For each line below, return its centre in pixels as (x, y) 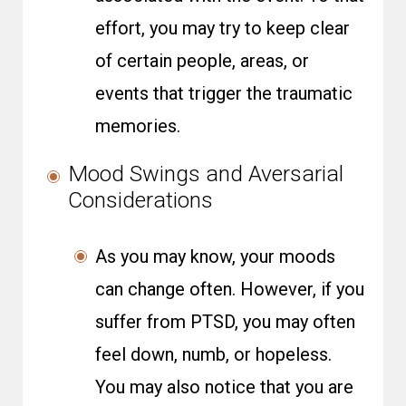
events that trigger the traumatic (224, 93)
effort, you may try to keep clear (222, 28)
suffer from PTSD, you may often (225, 322)
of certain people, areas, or (202, 61)
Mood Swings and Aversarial (206, 174)
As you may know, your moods (215, 256)
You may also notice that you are (224, 387)
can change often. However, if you (230, 289)
